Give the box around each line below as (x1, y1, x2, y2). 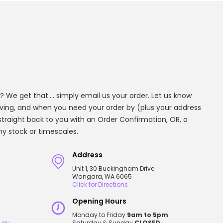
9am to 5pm (126, 211, 168, 219)
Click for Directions (72, 180, 128, 189)
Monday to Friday (72, 211, 127, 219)
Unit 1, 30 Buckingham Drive (72, 164, 154, 173)
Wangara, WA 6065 (72, 172, 132, 181)
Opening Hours (72, 196, 126, 206)
